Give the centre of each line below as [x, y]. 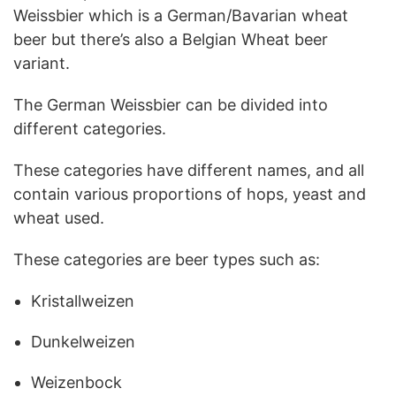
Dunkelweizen [83, 341]
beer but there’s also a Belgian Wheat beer [171, 39]
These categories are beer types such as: [167, 259]
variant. [42, 63]
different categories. [90, 128]
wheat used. [59, 217]
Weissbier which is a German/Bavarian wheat [181, 15]
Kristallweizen [83, 301]
